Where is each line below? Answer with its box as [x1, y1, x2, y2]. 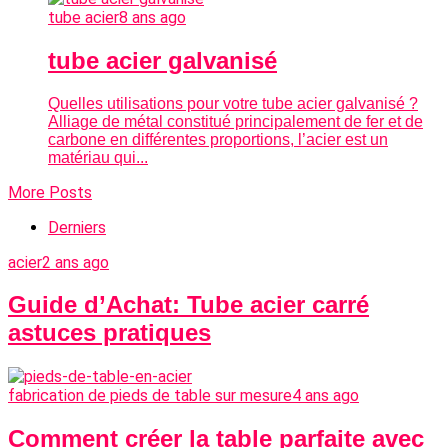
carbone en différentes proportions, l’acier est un [48, 130, 388, 148]
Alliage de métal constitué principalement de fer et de [48, 112, 423, 130]
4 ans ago [292, 386, 359, 406]
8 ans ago [119, 7, 186, 27]
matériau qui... [48, 148, 148, 166]
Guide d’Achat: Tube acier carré [8, 291, 369, 319]
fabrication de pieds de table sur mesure [8, 386, 292, 406]
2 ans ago [42, 252, 109, 272]
